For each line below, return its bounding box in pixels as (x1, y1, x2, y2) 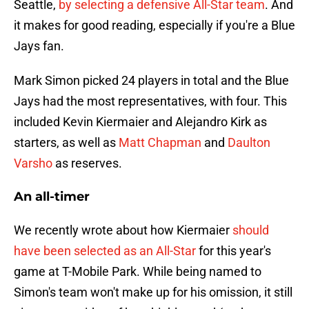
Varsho (14, 156, 52, 171)
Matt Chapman (119, 135, 201, 150)
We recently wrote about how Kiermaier (14, 223, 232, 238)
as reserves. (52, 156, 122, 171)
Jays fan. (14, 39, 64, 54)
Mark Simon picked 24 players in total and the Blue (14, 73, 289, 88)
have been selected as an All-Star (14, 243, 196, 259)
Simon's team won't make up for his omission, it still (14, 285, 292, 300)
